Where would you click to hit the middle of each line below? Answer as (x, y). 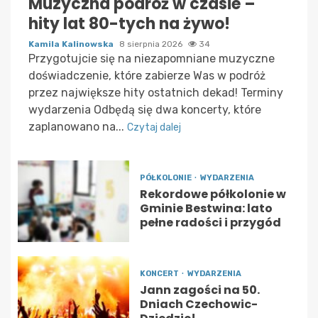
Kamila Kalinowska (72, 44)
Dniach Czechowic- (198, 304)
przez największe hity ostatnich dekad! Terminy (156, 92)
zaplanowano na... (78, 126)
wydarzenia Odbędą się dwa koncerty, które (145, 109)
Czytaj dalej (154, 127)
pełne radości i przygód (210, 222)
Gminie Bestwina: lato (206, 208)
